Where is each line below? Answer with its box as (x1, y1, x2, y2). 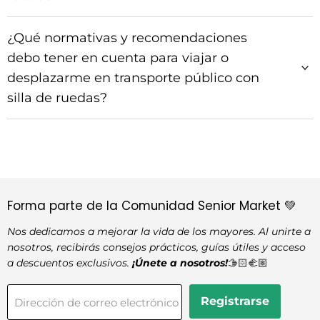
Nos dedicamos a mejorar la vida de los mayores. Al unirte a (7, 225, 311, 239)
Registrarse (201, 294, 269, 309)
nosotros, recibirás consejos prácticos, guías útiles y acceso (7, 241, 306, 254)
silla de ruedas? (7, 90, 107, 106)
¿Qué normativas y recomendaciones (7, 30, 247, 46)
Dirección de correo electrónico (14, 295, 179, 309)
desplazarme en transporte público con (7, 70, 259, 86)
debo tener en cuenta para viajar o (7, 50, 229, 66)
